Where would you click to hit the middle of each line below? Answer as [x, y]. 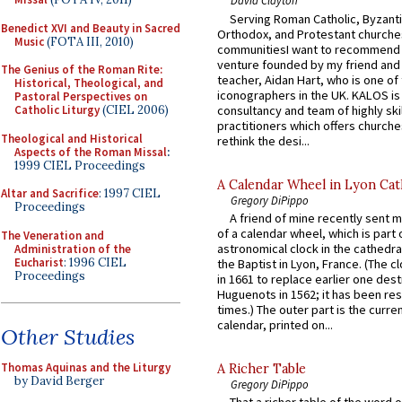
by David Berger [59, 381]
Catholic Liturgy [57, 110]
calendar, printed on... [275, 324]
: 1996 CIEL [95, 262]
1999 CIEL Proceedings [80, 165]
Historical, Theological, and [89, 83]
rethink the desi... [263, 140]
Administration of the [73, 249]
